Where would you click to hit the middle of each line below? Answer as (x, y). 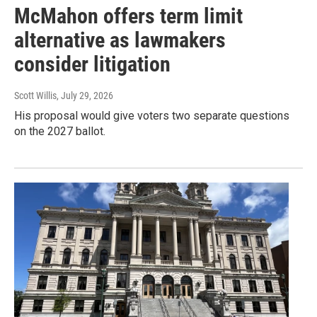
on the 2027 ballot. (60, 132)
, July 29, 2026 (85, 96)
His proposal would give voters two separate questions (152, 116)
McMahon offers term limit (128, 16)
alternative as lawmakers (120, 40)
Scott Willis (35, 96)
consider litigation (92, 64)
